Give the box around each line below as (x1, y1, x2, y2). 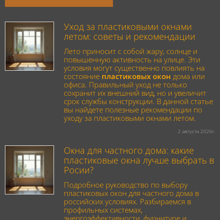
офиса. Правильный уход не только (64, 80, 187, 90)
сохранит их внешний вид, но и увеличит (64, 88, 206, 98)
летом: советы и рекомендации (64, 30, 195, 43)
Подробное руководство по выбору (64, 180, 188, 190)
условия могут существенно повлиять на (64, 63, 205, 73)
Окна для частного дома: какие (64, 144, 194, 157)
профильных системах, (64, 205, 142, 215)
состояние (64, 72, 102, 82)
